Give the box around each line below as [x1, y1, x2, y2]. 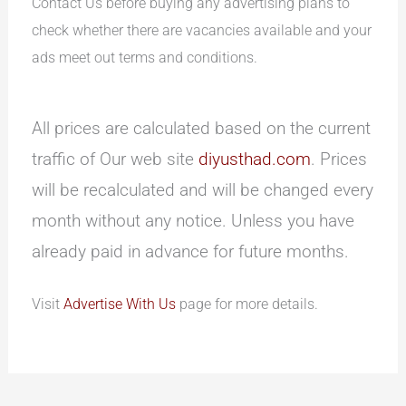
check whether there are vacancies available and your [32, 21, 372, 39]
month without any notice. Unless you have [32, 210, 355, 231]
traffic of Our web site [32, 149, 199, 169]
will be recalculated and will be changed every [32, 179, 374, 200]
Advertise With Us [63, 295, 177, 314]
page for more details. [176, 295, 319, 314]
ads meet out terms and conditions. [32, 48, 258, 66]
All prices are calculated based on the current [32, 118, 372, 139]
